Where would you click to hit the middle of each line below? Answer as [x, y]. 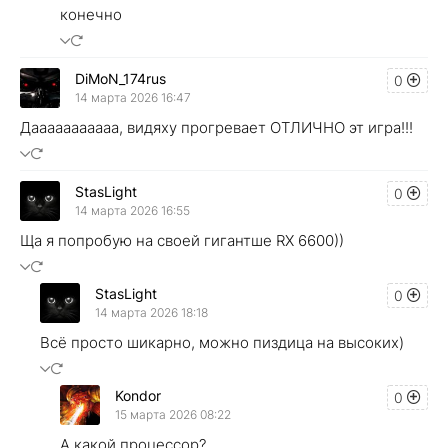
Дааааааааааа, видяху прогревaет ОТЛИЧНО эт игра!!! [216, 127]
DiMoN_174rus [120, 79]
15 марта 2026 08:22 [173, 415]
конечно [91, 14]
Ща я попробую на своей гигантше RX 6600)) [182, 240]
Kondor [138, 396]
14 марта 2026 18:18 [151, 313]
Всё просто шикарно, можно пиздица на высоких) [222, 342]
